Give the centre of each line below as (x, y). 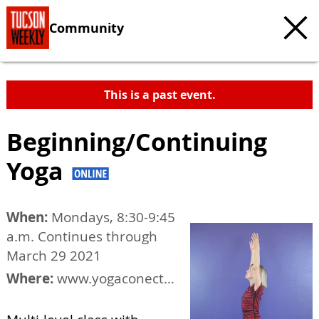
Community (87, 27)
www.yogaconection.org (110, 278)
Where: (30, 278)
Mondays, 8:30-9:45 (111, 217)
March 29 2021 (54, 256)
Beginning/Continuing (137, 142)
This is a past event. (159, 95)
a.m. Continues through (82, 236)
